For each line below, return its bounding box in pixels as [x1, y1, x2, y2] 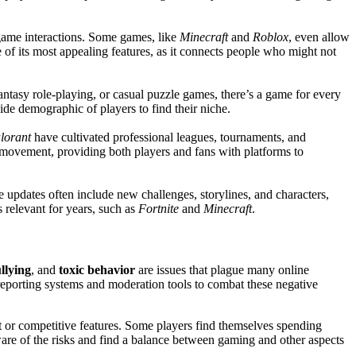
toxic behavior [59, 263, 135, 277]
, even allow [288, 29, 350, 44]
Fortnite [138, 201, 179, 215]
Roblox [253, 29, 288, 44]
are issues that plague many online [135, 263, 309, 277]
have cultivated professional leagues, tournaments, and [31, 130, 306, 144]
